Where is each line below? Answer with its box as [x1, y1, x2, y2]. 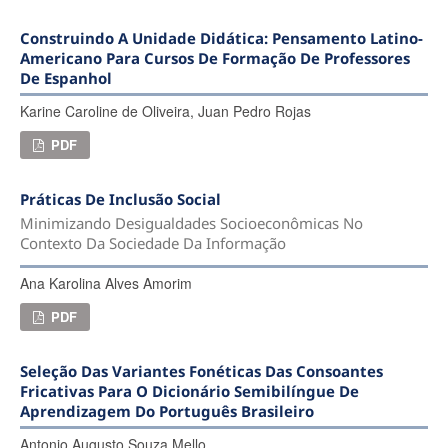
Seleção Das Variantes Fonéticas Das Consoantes [19, 361, 383, 382]
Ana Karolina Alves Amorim [19, 273, 192, 294]
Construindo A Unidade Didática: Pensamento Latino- [19, 27, 423, 48]
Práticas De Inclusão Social [19, 188, 221, 209]
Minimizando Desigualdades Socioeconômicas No [19, 212, 363, 233]
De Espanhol [19, 67, 112, 88]
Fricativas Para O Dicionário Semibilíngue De [19, 381, 359, 402]
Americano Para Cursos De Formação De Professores [19, 47, 410, 68]
